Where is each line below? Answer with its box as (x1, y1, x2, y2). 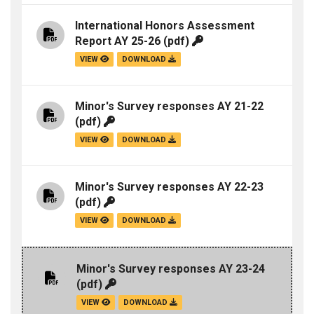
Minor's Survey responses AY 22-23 (75, 180, 264, 194)
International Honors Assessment (75, 19, 254, 33)
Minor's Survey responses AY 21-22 (75, 100, 264, 114)
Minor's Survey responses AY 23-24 (76, 262, 265, 276)
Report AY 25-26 (75, 34, 161, 48)
